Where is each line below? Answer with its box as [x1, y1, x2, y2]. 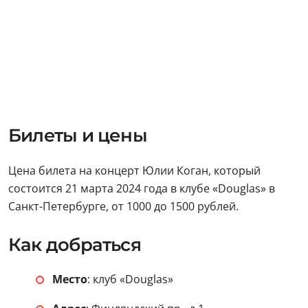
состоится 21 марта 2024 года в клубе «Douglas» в [8, 180, 275, 196]
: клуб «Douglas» [87, 271, 173, 287]
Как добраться [8, 233, 141, 256]
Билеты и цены [8, 124, 147, 146]
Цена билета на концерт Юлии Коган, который [8, 162, 261, 178]
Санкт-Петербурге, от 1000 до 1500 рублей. [8, 198, 239, 214]
